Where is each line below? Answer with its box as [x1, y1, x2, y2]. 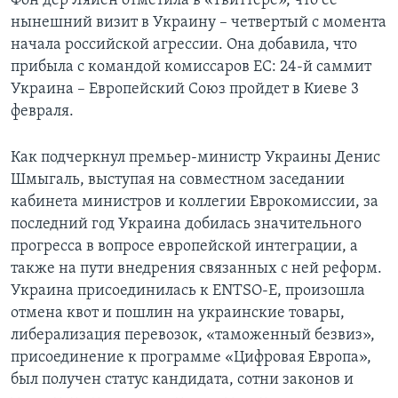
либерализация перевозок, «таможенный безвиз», [11, 327, 375, 345]
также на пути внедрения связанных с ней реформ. [11, 260, 382, 278]
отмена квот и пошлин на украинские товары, [11, 305, 345, 322]
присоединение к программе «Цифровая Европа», [11, 349, 371, 367]
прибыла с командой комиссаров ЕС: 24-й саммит [11, 59, 371, 76]
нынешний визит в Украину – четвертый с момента [11, 14, 386, 32]
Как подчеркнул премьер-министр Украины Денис [11, 149, 380, 167]
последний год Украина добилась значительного [11, 216, 362, 234]
